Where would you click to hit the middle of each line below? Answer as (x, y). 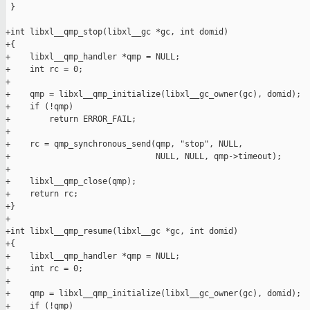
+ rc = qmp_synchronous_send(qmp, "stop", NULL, (124, 144)
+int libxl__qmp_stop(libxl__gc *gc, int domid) (117, 32)
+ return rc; (42, 194)
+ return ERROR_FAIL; (71, 119)
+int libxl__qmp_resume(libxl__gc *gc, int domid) (122, 231)
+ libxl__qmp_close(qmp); (71, 182)
